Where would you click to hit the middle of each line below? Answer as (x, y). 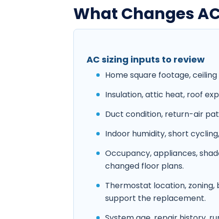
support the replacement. (155, 198)
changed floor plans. (144, 166)
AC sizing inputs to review (146, 60)
